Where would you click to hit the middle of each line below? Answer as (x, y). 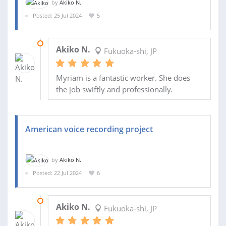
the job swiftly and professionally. (114, 89)
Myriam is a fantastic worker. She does (123, 77)
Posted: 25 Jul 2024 (57, 16)
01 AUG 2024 (64, 43)
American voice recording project (89, 129)
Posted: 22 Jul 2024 (57, 173)
